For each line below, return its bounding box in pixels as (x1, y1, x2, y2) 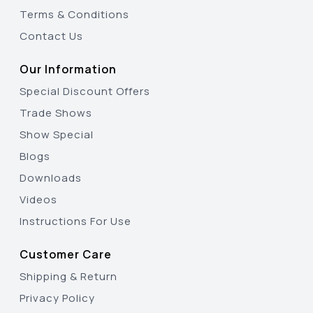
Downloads (20, 170, 82, 185)
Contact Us (20, 28, 83, 43)
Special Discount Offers (20, 83, 150, 99)
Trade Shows (20, 105, 92, 120)
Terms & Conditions (20, 6, 129, 22)
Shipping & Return (20, 268, 117, 284)
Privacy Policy (20, 290, 95, 305)
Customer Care (20, 246, 112, 262)
